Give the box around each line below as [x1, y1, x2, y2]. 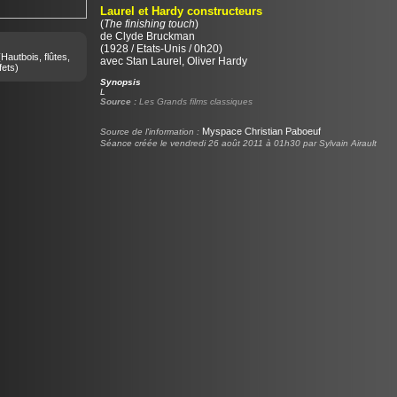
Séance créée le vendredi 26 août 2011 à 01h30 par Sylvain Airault [99, 138, 377, 148]
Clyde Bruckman [114, 30, 195, 43]
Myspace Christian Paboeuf [201, 126, 321, 136]
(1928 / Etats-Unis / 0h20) [99, 43, 222, 55]
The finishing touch [103, 18, 195, 30]
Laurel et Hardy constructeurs [99, 4, 262, 18]
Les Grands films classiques [138, 97, 253, 106]
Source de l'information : [99, 127, 202, 136]
